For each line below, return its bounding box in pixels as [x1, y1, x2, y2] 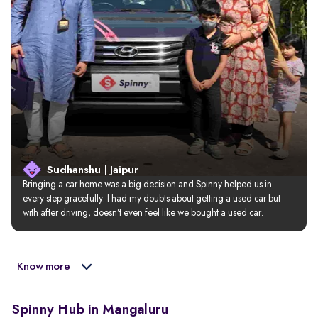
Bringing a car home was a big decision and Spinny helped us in [23, 180, 274, 190]
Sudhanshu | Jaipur [47, 165, 138, 176]
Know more [17, 261, 70, 273]
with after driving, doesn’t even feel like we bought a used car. [23, 208, 263, 218]
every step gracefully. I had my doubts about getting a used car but [23, 194, 283, 204]
